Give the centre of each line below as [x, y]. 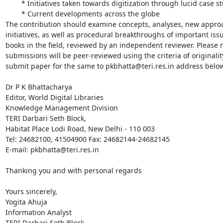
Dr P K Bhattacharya [39, 87]
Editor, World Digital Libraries [54, 97]
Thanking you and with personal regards [73, 170]
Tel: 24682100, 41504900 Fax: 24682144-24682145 [88, 139]
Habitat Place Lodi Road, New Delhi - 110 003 [80, 128]
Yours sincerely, [31, 191]
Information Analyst [38, 212]
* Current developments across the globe [13, 13]
